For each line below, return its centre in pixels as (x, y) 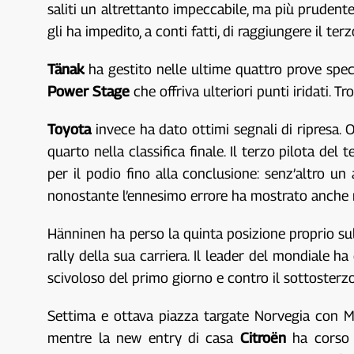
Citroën (263, 338)
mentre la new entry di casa (144, 338)
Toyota (70, 129)
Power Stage (89, 91)
